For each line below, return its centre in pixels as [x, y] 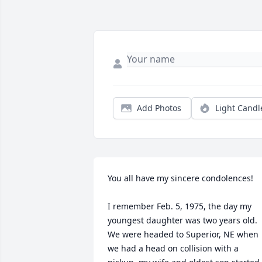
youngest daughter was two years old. [182, 220]
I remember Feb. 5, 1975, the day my [180, 206]
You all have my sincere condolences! [180, 178]
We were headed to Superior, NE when [183, 235]
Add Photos [159, 108]
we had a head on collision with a [173, 249]
